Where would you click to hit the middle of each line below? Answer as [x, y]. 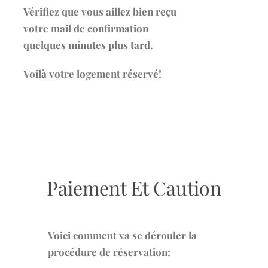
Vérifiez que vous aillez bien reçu [100, 11]
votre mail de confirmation [86, 28]
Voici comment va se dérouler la [122, 235]
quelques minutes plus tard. [88, 45]
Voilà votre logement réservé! [94, 73]
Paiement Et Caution [134, 187]
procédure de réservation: [109, 252]
